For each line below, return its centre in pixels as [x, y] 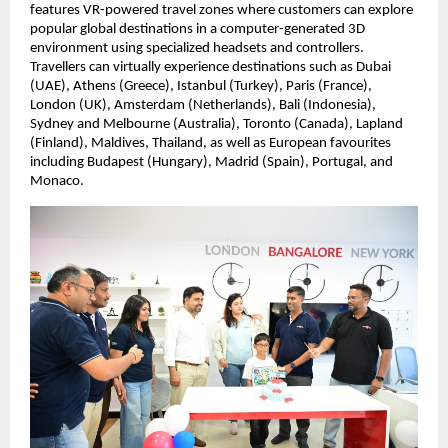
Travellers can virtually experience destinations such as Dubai [210, 67]
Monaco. [57, 181]
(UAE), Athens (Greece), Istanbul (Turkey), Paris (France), [201, 86]
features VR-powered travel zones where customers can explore [221, 10]
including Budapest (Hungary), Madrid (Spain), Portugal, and [211, 162]
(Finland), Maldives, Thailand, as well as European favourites [210, 143]
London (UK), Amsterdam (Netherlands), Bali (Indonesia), [203, 105]
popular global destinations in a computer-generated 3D [197, 29]
